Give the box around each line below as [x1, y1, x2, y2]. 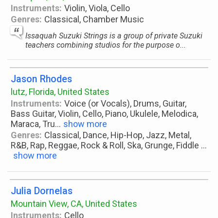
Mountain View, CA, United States [11, 199, 137, 209]
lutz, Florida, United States [11, 87, 109, 97]
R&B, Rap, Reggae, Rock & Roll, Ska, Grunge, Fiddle [11, 140, 201, 150]
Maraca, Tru [11, 119, 55, 129]
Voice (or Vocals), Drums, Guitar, [64, 98, 187, 109]
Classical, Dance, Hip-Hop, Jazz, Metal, [44, 130, 192, 140]
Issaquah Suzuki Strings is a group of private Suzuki [25, 31, 202, 40]
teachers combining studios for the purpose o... [25, 40, 186, 50]
